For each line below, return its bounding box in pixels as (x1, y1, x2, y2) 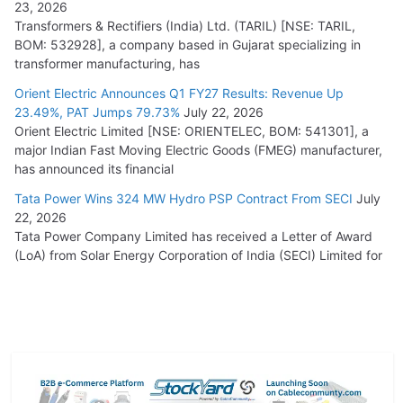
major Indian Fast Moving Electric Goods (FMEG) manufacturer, (14, 141, 382, 157)
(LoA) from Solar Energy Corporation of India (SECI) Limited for (14, 246, 382, 263)
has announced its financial (14, 160, 174, 176)
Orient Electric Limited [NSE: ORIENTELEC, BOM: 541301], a (14, 122, 369, 139)
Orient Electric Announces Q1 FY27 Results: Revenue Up (14, 85, 344, 101)
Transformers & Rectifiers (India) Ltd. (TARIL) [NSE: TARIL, (14, 17, 355, 33)
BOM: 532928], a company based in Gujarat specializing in (14, 36, 361, 52)
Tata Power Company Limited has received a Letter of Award (14, 228, 372, 244)
